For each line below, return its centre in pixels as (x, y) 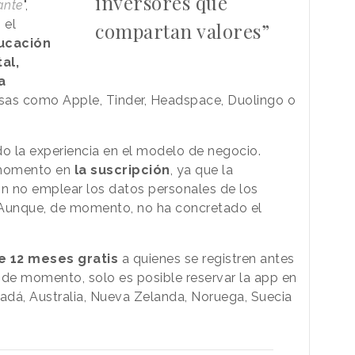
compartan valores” (183, 31)
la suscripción (122, 170)
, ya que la (201, 170)
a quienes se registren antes (206, 259)
